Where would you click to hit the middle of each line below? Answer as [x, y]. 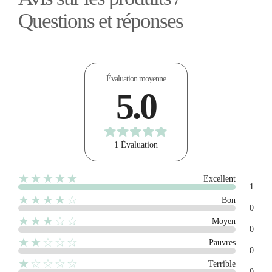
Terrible [222, 263]
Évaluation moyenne [136, 78]
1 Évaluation [136, 144]
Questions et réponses [100, 21]
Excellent [219, 178]
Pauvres [222, 242]
